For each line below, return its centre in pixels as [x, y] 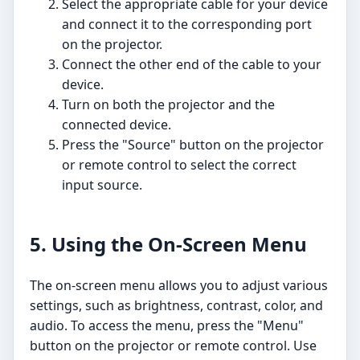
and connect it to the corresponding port [187, 25]
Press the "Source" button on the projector [193, 145]
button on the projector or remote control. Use [173, 346]
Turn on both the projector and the [168, 105]
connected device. [117, 125]
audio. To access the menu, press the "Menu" [167, 326]
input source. [102, 185]
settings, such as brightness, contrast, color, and [176, 306]
